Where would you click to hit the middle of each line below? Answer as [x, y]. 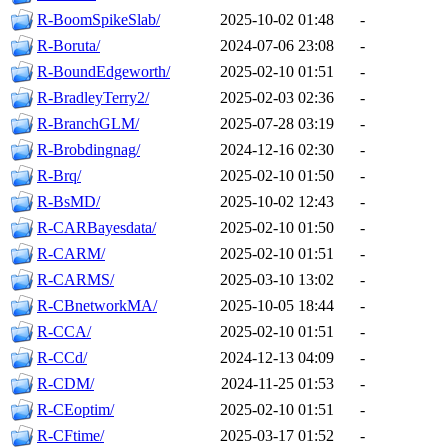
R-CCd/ [62, 358]
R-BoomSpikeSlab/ [98, 20]
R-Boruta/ [68, 46]
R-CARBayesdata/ [96, 228]
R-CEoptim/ [75, 410]
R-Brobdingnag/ [88, 150]
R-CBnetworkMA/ [97, 306]
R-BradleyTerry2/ [93, 98]
